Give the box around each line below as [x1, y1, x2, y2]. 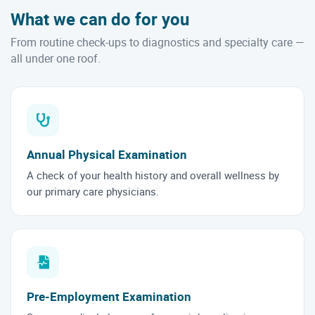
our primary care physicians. [27, 184, 159, 198]
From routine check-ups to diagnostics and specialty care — [11, 34, 304, 50]
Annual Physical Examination [27, 146, 187, 162]
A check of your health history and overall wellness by [27, 167, 279, 182]
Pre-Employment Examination [27, 288, 191, 304]
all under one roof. [11, 50, 101, 66]
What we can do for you [11, 7, 189, 30]
